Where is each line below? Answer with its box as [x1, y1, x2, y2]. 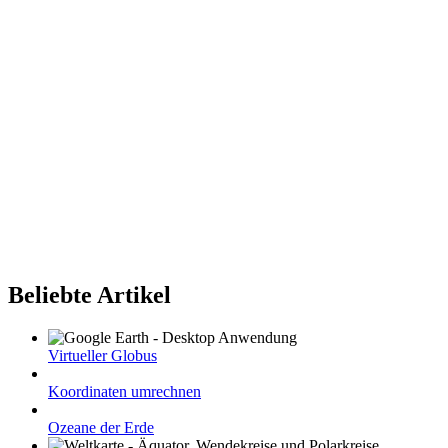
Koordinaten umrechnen [48, 382, 201, 400]
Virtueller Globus [48, 346, 157, 364]
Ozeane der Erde [48, 418, 154, 436]
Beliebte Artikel [8, 282, 171, 309]
